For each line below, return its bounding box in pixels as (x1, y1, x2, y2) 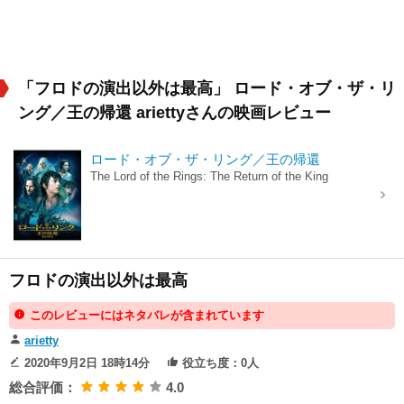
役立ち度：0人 (179, 355, 259, 370)
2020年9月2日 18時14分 (21, 355, 150, 370)
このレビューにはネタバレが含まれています (30, 308, 264, 322)
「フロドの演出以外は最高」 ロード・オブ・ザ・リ (18, 79, 396, 97)
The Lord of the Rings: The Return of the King (89, 170, 328, 183)
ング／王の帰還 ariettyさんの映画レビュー (18, 104, 331, 122)
